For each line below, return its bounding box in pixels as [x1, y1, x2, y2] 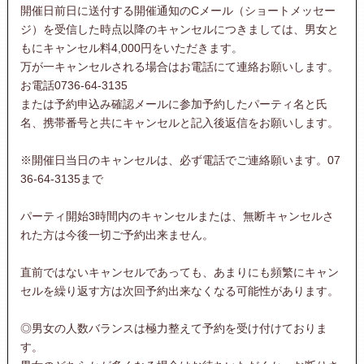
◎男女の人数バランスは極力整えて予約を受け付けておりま [19, 321, 327, 335]
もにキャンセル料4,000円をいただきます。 [19, 41, 243, 54]
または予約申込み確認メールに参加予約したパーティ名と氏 [19, 97, 327, 110]
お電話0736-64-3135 [19, 78, 128, 92]
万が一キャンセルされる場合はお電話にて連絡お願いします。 [19, 59, 339, 73]
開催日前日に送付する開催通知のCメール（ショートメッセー [19, 3, 336, 17]
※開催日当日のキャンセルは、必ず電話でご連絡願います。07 [19, 153, 340, 167]
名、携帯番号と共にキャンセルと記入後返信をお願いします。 [19, 115, 339, 129]
